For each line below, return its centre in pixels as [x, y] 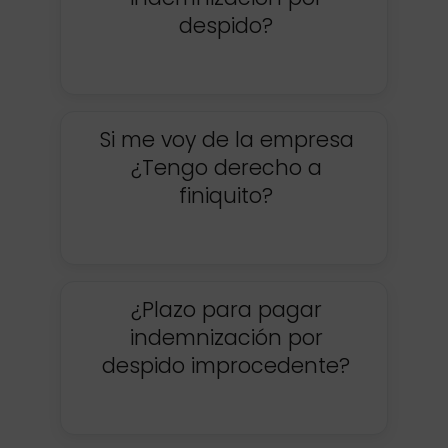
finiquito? [226, 195]
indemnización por [226, 337]
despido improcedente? [226, 365]
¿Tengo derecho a [226, 167]
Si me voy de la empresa [226, 139]
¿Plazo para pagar [226, 309]
